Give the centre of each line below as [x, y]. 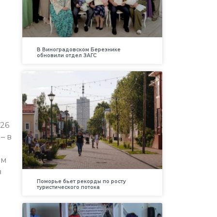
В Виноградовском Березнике [78, 49]
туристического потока [68, 187]
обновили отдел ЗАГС [66, 55]
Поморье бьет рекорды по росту [81, 182]
